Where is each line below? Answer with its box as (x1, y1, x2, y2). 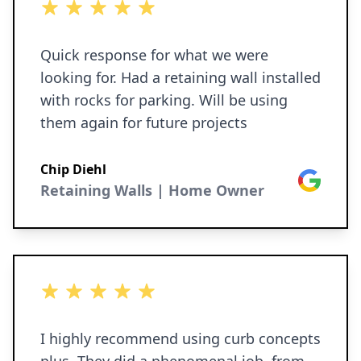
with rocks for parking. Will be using (40, 90, 288, 110)
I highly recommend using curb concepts (40, 329, 321, 348)
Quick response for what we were (40, 45, 268, 64)
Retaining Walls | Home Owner (40, 180, 264, 200)
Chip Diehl (40, 160, 106, 178)
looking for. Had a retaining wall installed (40, 68, 321, 87)
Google (297, 169, 342, 187)
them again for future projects (40, 113, 247, 132)
